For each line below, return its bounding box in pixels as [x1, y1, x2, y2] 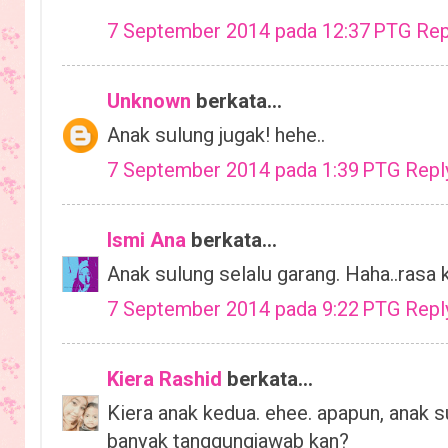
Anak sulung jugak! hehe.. [107, 123, 325, 148]
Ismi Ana [107, 227, 186, 252]
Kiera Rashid [107, 366, 222, 391]
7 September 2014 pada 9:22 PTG [107, 297, 405, 322]
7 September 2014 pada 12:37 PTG [107, 19, 416, 44]
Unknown [107, 88, 191, 113]
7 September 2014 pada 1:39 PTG [107, 158, 405, 183]
